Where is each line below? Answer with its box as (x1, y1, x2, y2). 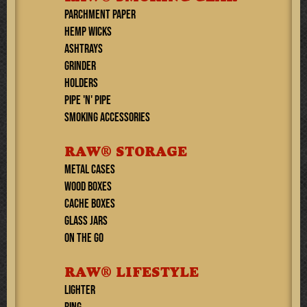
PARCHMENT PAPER (64, 8, 136, 22)
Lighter (64, 283, 95, 297)
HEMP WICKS (64, 25, 112, 39)
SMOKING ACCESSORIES (64, 110, 150, 125)
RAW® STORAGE (64, 143, 187, 160)
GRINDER (64, 59, 96, 73)
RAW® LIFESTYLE (64, 264, 199, 280)
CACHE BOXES (64, 197, 115, 211)
